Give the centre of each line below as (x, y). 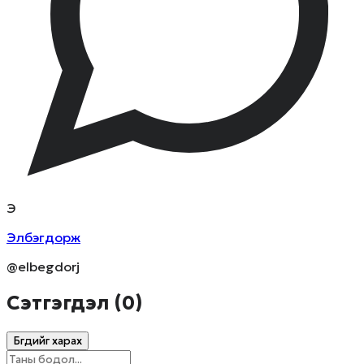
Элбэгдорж (43, 238)
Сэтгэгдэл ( (64, 303)
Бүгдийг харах (48, 340)
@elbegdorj (43, 267)
